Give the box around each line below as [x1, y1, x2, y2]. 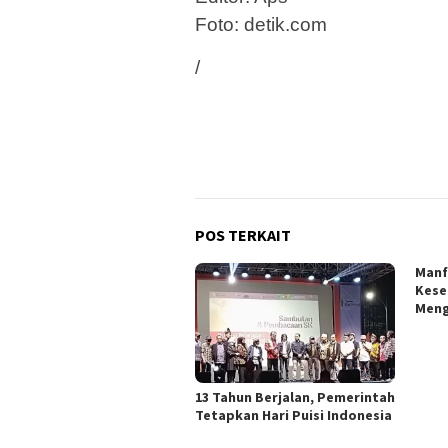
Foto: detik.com [195, 13, 327, 35]
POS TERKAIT [195, 224, 291, 245]
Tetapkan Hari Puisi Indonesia [195, 405, 392, 424]
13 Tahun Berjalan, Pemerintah [195, 387, 395, 406]
